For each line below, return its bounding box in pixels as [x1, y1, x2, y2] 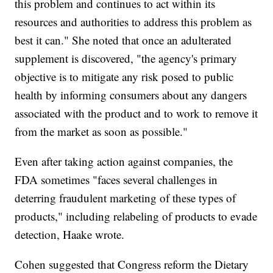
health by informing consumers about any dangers [15, 87, 247, 103]
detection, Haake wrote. [15, 227, 125, 243]
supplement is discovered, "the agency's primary [15, 51, 238, 66]
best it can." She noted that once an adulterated [15, 32, 232, 48]
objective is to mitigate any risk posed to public [15, 69, 234, 85]
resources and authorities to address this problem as [15, 14, 252, 30]
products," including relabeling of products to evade [15, 208, 258, 224]
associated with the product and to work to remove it [15, 105, 258, 121]
